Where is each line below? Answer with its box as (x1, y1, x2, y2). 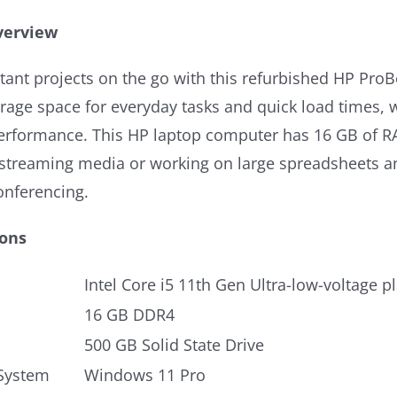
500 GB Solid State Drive (84, 334, 264, 355)
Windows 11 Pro (84, 364, 206, 385)
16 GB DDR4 (84, 304, 175, 325)
